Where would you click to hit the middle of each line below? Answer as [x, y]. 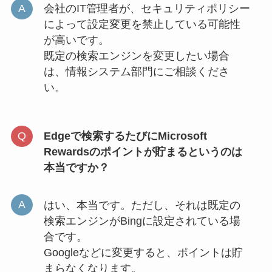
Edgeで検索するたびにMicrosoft [125, 136]
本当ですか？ [76, 168]
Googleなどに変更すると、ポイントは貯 [143, 252]
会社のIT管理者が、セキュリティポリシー [147, 9]
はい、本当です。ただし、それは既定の [142, 205]
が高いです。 [76, 40]
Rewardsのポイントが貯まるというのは [143, 152]
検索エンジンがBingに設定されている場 [142, 221]
